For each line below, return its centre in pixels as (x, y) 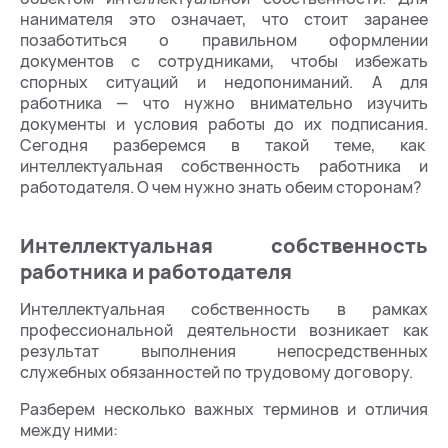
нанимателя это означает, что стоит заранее (224, 19)
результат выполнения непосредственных (224, 351)
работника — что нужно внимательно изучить (224, 103)
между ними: (69, 430)
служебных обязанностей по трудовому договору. (216, 372)
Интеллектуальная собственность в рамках (224, 309)
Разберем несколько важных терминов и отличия (224, 409)
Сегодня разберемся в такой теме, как (224, 145)
